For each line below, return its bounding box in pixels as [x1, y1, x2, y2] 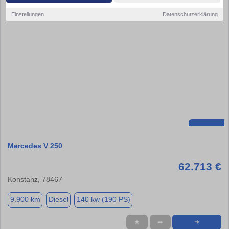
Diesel [48, 195, 68, 204]
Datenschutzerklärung [162, 11, 218, 17]
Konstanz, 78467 [8, 175, 62, 184]
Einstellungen [11, 11, 44, 17]
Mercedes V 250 [8, 141, 62, 150]
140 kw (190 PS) [76, 195, 130, 204]
